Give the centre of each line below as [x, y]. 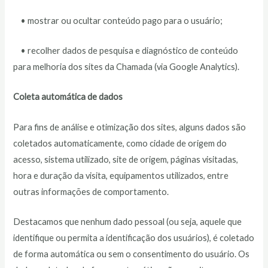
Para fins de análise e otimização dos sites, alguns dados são [130, 127]
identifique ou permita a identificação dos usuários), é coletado [134, 237]
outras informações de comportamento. [91, 191]
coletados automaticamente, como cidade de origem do [120, 143]
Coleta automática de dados [68, 97]
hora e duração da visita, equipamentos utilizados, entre [121, 175]
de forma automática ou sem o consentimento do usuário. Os [132, 254]
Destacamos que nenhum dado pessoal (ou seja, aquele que [128, 221]
